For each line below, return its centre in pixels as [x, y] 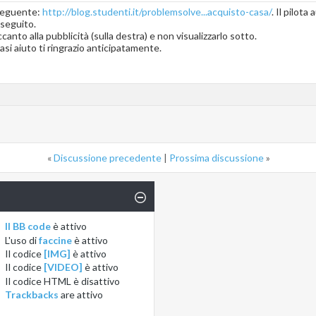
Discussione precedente [108, 158]
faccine [56, 240]
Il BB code [28, 226]
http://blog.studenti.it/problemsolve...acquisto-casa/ [157, 12]
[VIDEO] [63, 267]
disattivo [101, 281]
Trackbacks [32, 295]
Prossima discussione [217, 158]
